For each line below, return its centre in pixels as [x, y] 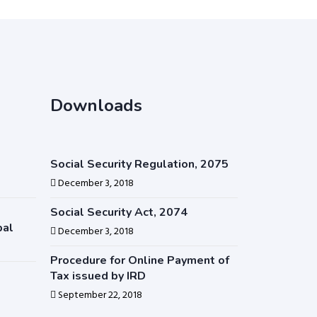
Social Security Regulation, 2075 [139, 164]
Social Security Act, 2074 [119, 212]
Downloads [96, 105]
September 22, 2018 [100, 295]
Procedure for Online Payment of [139, 260]
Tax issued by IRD [98, 276]
